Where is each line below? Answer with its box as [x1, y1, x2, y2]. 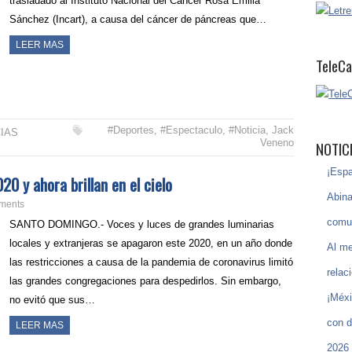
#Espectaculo [159, 123, 222, 136]
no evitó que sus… [9, 293, 96, 306]
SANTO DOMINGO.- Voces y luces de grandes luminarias [9, 218, 275, 230]
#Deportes [107, 123, 154, 136]
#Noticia [228, 123, 266, 136]
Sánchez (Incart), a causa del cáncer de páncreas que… [9, 13, 267, 25]
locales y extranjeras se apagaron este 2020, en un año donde [9, 236, 293, 249]
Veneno [259, 136, 294, 148]
